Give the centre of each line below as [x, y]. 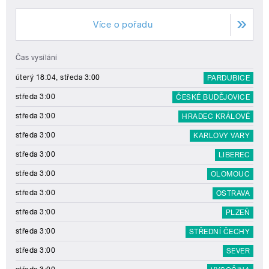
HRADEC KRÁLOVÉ [216, 117]
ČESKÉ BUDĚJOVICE [213, 98]
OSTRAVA [233, 194]
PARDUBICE [228, 78]
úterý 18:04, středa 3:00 [58, 78]
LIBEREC [234, 155]
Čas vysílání [37, 58]
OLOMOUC [230, 174]
